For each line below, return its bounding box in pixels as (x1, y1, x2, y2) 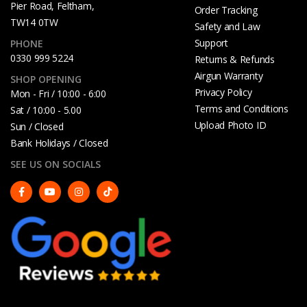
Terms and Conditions (194, 101, 288, 115)
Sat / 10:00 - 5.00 (10, 103, 82, 116)
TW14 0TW (10, 15, 58, 29)
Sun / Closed (10, 119, 64, 133)
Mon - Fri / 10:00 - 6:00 (10, 86, 106, 100)
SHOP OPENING (10, 72, 82, 86)
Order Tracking (194, 3, 258, 16)
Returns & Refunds (194, 52, 275, 66)
